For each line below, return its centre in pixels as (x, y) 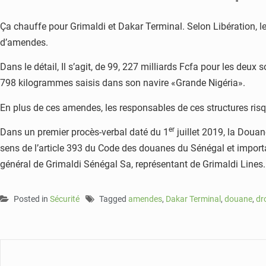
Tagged (114, 199)
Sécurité (65, 199)
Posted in (32, 199)
